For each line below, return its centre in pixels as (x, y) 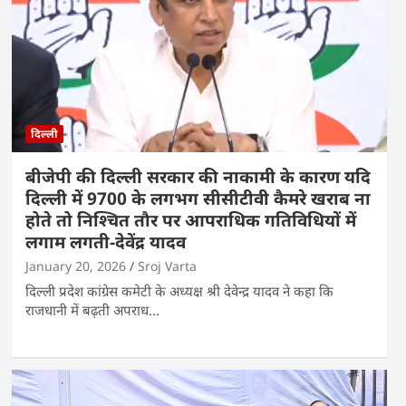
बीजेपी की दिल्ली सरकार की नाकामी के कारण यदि (198, 176)
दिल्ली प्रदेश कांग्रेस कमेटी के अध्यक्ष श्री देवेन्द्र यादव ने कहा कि (179, 290)
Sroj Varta (167, 266)
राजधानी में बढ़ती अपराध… (92, 309)
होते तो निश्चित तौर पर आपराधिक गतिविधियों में (190, 220)
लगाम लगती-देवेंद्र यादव (105, 242)
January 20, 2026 (75, 266)
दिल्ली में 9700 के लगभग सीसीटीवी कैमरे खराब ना (198, 198)
